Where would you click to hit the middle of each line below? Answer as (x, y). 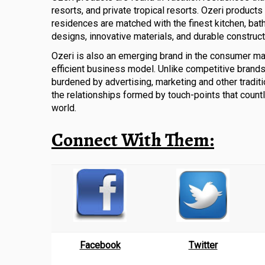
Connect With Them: (133, 140)
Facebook (100, 245)
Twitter (203, 245)
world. (64, 108)
